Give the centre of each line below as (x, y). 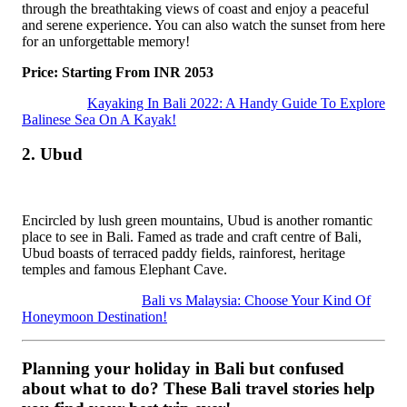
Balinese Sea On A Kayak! (99, 119)
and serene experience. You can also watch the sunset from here (203, 25)
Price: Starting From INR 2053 (118, 72)
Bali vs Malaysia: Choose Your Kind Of (256, 300)
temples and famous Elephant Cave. (124, 269)
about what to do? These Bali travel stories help (199, 388)
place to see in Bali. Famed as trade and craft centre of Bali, (192, 236)
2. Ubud (52, 154)
